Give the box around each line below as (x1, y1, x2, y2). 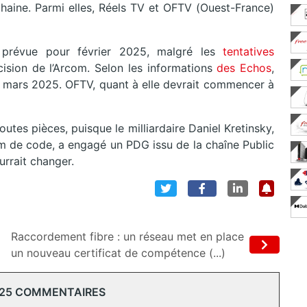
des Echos (217, 61, 272, 75)
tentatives (223, 45, 274, 59)
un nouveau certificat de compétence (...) (11, 246, 225, 260)
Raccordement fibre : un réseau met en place (11, 230, 244, 244)
